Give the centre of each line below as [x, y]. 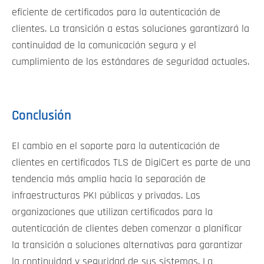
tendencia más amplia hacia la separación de [109, 179]
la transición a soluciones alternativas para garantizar [127, 245]
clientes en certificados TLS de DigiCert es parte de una [131, 162]
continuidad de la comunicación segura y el [104, 46]
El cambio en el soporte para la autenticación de [116, 146]
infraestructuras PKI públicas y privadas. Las [106, 195]
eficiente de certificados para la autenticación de [116, 13]
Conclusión [42, 115]
